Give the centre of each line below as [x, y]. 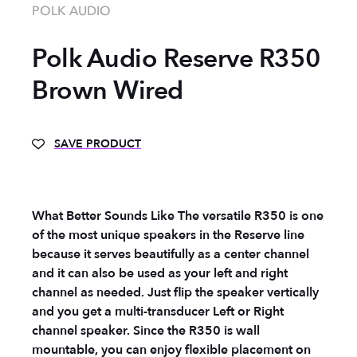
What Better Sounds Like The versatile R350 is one [178, 216]
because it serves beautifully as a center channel [171, 254]
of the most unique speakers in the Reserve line [168, 235]
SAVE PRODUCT [98, 143]
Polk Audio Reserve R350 [177, 59]
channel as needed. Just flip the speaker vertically [175, 292]
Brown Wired [108, 90]
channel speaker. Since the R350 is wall [146, 330]
